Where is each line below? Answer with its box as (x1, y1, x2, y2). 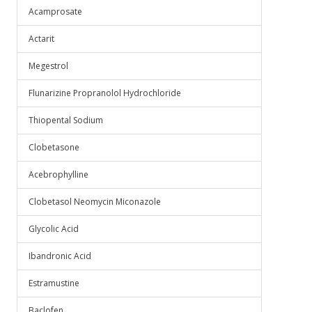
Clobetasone (29, 141, 79, 153)
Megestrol (29, 60, 68, 72)
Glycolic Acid (29, 223, 79, 235)
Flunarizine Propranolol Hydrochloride (29, 87, 181, 99)
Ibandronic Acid (29, 250, 91, 262)
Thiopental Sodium (29, 114, 103, 126)
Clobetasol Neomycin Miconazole (29, 196, 161, 208)
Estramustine (29, 277, 79, 289)
